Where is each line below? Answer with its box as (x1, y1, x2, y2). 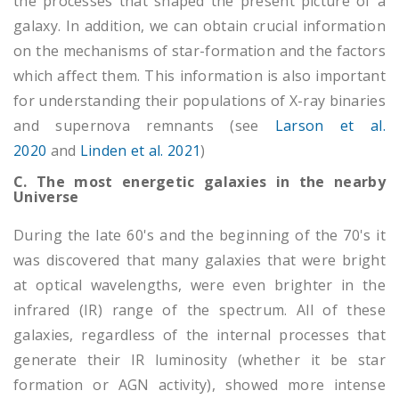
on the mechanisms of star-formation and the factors (13, 40, 386, 61)
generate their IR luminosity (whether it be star (13, 349, 386, 370)
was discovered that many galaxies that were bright (13, 249, 386, 270)
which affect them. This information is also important (13, 65, 386, 85)
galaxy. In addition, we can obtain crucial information (13, 15, 386, 36)
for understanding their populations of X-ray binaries (13, 90, 386, 110)
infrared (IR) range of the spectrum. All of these (13, 299, 386, 320)
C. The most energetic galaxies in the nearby (13, 171, 386, 191)
